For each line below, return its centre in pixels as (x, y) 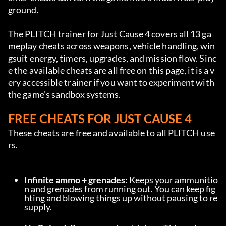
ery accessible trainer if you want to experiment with (111, 82)
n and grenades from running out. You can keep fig (120, 189)
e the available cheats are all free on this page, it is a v (111, 70)
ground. (23, 10)
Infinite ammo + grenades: (76, 180)
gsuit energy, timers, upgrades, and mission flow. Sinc (112, 58)
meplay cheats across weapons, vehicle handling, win (112, 46)
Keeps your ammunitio (173, 180)
